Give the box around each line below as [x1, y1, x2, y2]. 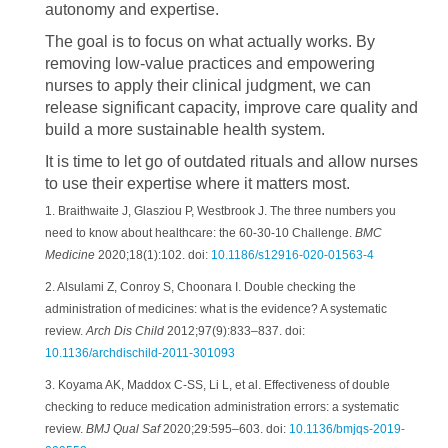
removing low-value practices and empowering [45, 55, 375, 72]
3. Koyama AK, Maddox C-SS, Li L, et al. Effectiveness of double [45, 378, 390, 392]
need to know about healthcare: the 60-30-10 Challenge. [45, 226, 355, 240]
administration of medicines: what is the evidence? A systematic [45, 302, 387, 316]
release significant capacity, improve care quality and [45, 99, 418, 116]
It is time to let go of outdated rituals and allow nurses [45, 153, 418, 170]
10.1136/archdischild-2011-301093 [45, 346, 235, 360]
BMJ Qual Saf [86, 422, 160, 436]
